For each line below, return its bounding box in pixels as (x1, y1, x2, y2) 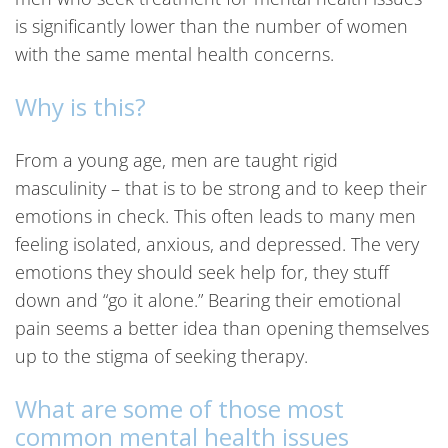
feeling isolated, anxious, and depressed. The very (15, 232, 419, 256)
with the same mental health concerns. (15, 42, 334, 66)
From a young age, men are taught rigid (15, 148, 338, 172)
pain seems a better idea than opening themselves (15, 316, 429, 340)
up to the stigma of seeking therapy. (15, 344, 308, 368)
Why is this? (15, 90, 146, 123)
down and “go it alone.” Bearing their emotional (15, 288, 401, 312)
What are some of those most (15, 392, 344, 425)
